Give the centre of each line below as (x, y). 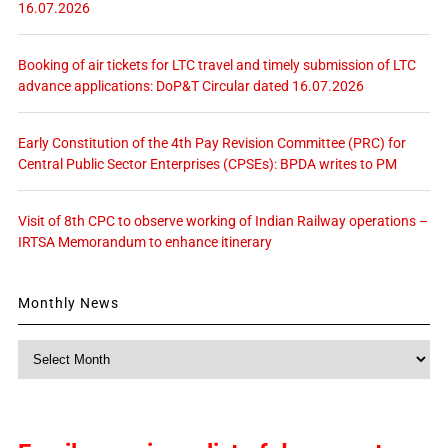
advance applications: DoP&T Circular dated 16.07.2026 (190, 85)
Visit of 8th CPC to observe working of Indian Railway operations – (222, 220)
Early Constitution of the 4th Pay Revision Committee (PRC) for (211, 142)
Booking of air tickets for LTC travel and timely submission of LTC (216, 64)
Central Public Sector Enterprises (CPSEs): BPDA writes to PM (207, 163)
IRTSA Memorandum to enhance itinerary (144, 241)
